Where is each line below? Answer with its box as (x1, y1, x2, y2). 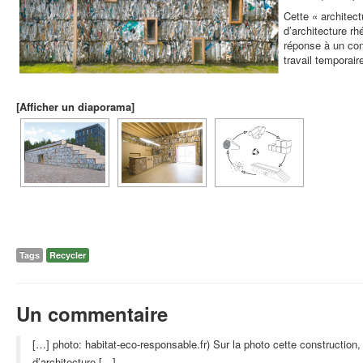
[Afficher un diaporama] (16, 99, 135, 114)
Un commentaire (16, 300, 168, 327)
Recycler (49, 249, 86, 262)
